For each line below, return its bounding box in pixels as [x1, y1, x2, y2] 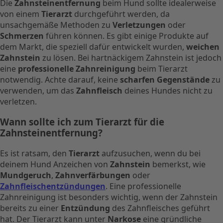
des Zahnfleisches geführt [110, 202, 210, 214]
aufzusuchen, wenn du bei [100, 147, 201, 159]
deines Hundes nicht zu [122, 85, 213, 97]
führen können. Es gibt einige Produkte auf [44, 30, 209, 42]
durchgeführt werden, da [72, 8, 170, 20]
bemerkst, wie [150, 158, 206, 170]
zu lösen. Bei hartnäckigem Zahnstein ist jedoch [40, 52, 222, 64]
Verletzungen [112, 19, 166, 31]
